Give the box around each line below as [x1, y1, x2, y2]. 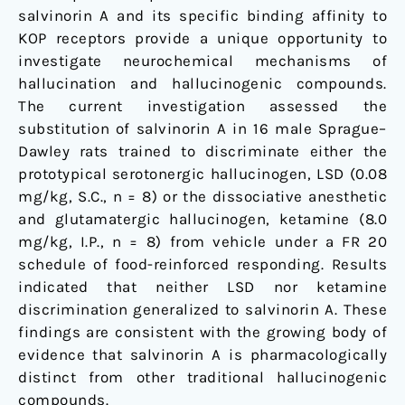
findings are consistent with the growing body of [18, 323, 387, 342]
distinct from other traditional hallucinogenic [18, 368, 387, 387]
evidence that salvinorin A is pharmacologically [18, 345, 387, 364]
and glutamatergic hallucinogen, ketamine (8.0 [18, 210, 387, 229]
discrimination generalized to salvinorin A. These [18, 300, 387, 319]
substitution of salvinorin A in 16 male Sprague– [18, 119, 387, 138]
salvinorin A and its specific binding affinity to [18, 6, 387, 25]
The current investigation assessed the [18, 97, 387, 116]
